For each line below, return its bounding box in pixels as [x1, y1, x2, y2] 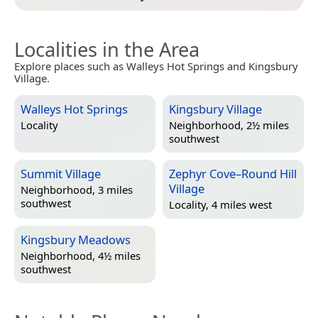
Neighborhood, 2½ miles [169, 118, 289, 133]
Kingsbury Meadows [21, 231, 131, 248]
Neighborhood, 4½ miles [21, 248, 141, 263]
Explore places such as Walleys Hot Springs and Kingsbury [14, 58, 298, 73]
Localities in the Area [14, 35, 199, 62]
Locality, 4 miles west [169, 197, 272, 212]
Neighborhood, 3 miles [21, 182, 133, 197]
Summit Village [21, 165, 101, 182]
